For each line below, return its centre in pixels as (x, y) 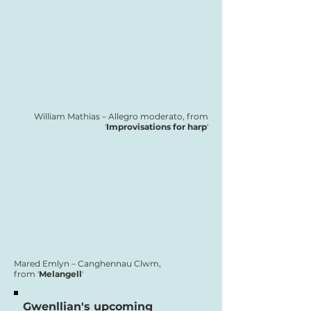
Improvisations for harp (157, 127)
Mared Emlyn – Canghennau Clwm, (87, 263)
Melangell (60, 274)
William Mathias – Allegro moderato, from (121, 116)
